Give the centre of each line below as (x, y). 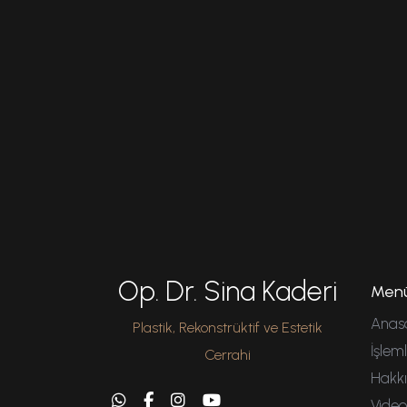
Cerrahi (227, 355)
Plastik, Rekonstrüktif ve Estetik (227, 328)
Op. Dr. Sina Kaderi (227, 292)
